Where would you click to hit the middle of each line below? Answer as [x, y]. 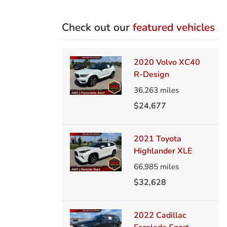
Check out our [97, 27]
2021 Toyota [157, 139]
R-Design [151, 74]
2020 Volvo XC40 [167, 62]
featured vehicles [174, 27]
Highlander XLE [163, 151]
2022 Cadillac [160, 215]
